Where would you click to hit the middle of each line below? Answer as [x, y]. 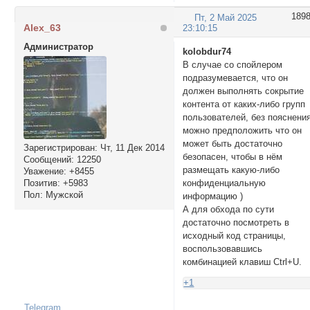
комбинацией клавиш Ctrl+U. [243, 262]
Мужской [63, 194]
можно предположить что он [243, 131]
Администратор [58, 46]
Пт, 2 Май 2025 [226, 18]
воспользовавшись [223, 249]
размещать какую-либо [231, 170]
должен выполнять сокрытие [244, 91]
